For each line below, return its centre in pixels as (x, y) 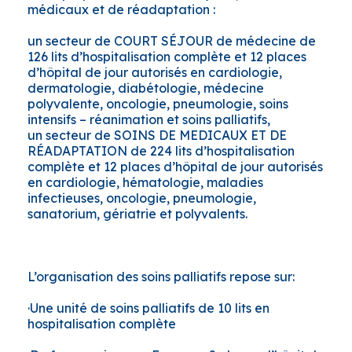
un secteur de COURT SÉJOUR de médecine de (172, 41)
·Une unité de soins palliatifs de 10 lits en (148, 308)
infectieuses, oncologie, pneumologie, (142, 198)
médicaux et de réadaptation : (121, 10)
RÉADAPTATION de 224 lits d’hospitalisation (161, 151)
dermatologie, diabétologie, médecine (146, 88)
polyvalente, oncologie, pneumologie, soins (158, 104)
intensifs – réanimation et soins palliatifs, (149, 120)
